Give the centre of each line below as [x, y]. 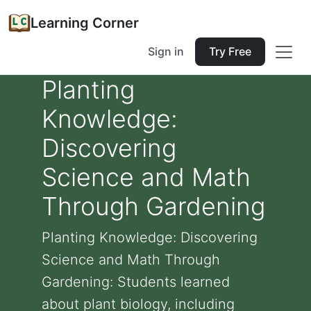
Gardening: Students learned [136, 282]
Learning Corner [85, 23]
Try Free [230, 51]
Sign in [166, 51]
